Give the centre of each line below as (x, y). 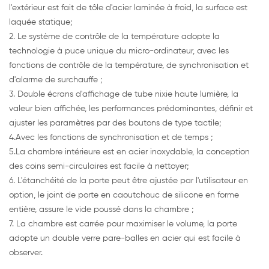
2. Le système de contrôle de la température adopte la (114, 37)
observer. (26, 253)
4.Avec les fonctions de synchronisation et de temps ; (111, 138)
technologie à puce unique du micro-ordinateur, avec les (119, 51)
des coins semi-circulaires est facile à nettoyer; (99, 167)
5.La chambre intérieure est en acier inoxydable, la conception (129, 152)
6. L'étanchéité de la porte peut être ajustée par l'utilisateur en (128, 181)
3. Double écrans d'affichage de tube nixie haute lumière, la (124, 95)
